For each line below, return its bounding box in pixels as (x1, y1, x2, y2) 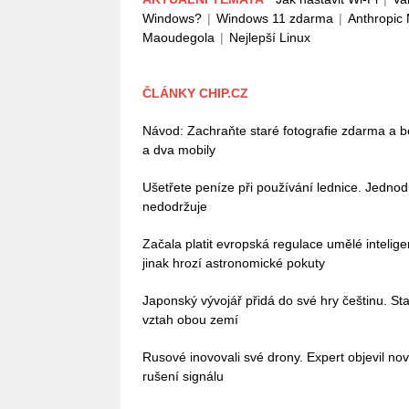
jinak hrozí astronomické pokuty (142, 256, 325, 270)
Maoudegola (142, 30, 215, 45)
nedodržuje (142, 199, 207, 214)
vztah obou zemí (142, 312, 238, 327)
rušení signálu (142, 369, 224, 383)
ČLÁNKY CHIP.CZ (142, 86, 248, 100)
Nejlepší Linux (229, 30, 310, 45)
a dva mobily (142, 142, 215, 157)
